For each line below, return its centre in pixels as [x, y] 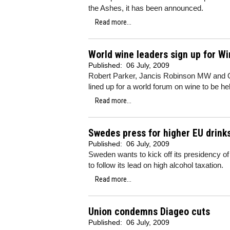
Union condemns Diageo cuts [149, 212]
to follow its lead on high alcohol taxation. [156, 165]
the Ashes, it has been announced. [146, 8]
